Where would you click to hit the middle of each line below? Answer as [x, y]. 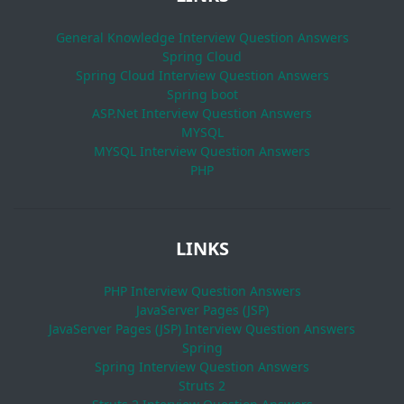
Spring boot [202, 94]
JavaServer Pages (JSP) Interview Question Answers [202, 329]
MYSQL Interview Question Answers [202, 151]
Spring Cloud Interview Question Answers [202, 75]
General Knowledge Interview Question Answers [202, 37]
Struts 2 [202, 386]
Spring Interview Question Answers [202, 367]
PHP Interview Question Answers [202, 291]
